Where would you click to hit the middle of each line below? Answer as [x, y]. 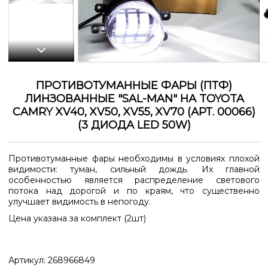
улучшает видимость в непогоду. [80, 201]
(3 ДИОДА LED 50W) [134, 125]
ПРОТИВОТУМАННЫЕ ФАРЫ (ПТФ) [134, 86]
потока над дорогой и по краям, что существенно [134, 191]
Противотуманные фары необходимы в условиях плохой [134, 158]
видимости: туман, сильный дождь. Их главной [134, 169]
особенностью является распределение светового [134, 180]
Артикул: [28, 260]
